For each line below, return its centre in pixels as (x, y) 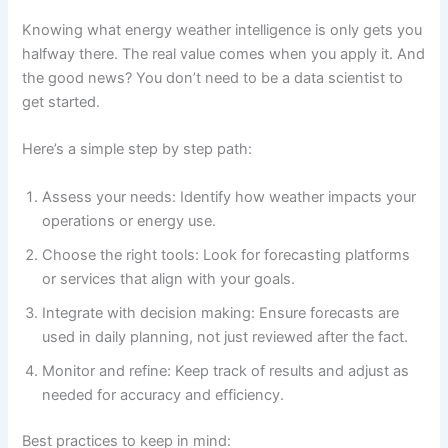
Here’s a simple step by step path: (137, 149)
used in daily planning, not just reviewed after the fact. (225, 336)
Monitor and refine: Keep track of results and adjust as (226, 370)
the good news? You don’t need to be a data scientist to (213, 78)
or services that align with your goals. (169, 278)
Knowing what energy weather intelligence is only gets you (222, 30)
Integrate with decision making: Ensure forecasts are (221, 312)
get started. (61, 102)
